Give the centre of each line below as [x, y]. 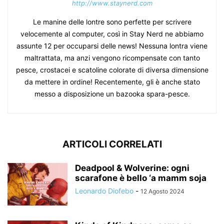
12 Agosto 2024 [162, 191]
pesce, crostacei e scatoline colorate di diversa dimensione [112, 70]
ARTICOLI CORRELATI [112, 144]
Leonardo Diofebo [104, 191]
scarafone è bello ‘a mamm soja [141, 178]
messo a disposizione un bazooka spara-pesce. [112, 94]
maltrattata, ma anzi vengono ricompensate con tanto [112, 58]
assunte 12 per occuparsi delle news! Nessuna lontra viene [112, 46]
